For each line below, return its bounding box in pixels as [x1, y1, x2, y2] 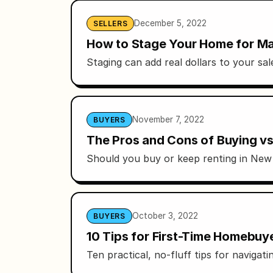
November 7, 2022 [132, 114, 204, 124]
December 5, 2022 [134, 18, 207, 28]
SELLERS [93, 18, 128, 28]
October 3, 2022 [132, 210, 198, 221]
